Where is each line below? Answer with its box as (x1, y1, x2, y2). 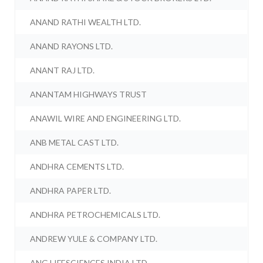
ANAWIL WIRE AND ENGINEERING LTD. (30, 113, 181, 124)
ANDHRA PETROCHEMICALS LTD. (30, 210, 161, 220)
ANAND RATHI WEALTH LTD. (30, 17, 141, 28)
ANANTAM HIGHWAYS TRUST (30, 89, 147, 100)
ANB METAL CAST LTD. (30, 137, 119, 148)
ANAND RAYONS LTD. (30, 41, 113, 52)
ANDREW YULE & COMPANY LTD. (30, 234, 158, 244)
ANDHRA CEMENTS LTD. (30, 161, 124, 172)
